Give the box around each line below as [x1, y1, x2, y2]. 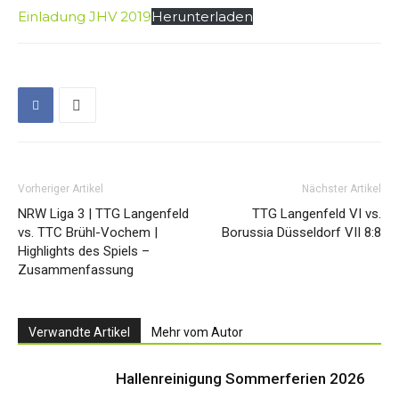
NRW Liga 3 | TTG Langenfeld [18, 206, 189, 222]
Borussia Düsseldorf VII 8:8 [222, 224, 381, 240]
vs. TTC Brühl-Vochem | [18, 224, 158, 240]
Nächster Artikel [302, 183, 381, 195]
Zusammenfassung [18, 262, 134, 278]
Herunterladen [151, 8, 253, 25]
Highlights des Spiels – [18, 243, 150, 259]
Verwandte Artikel [28, 325, 130, 339]
